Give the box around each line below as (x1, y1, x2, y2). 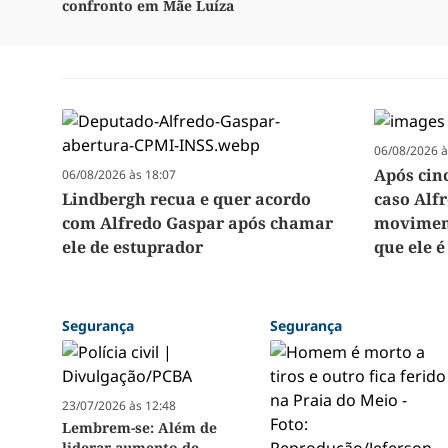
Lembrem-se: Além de (62, 418, 217, 438)
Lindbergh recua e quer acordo (62, 188, 311, 211)
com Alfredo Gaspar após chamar (62, 212, 333, 235)
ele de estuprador (62, 236, 203, 259)
